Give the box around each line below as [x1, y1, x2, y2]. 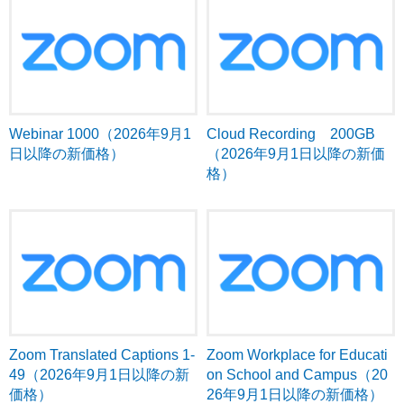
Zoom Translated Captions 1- [9, 347, 195, 363]
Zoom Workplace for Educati [207, 347, 388, 363]
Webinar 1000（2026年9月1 [9, 126, 191, 142]
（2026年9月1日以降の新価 [207, 146, 385, 162]
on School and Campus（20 [207, 367, 388, 383]
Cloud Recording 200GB [207, 126, 375, 142]
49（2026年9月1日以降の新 [9, 367, 189, 383]
